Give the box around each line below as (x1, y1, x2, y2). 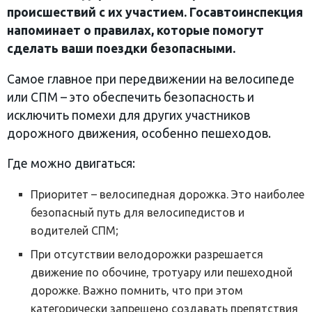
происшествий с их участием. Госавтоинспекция (7, 6, 303, 19)
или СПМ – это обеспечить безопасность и (7, 90, 254, 104)
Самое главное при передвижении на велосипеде (7, 72, 295, 86)
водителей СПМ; (31, 224, 119, 237)
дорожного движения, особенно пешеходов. (7, 126, 271, 140)
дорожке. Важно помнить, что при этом (31, 284, 244, 297)
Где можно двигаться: (7, 157, 135, 171)
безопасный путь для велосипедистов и (31, 206, 245, 219)
